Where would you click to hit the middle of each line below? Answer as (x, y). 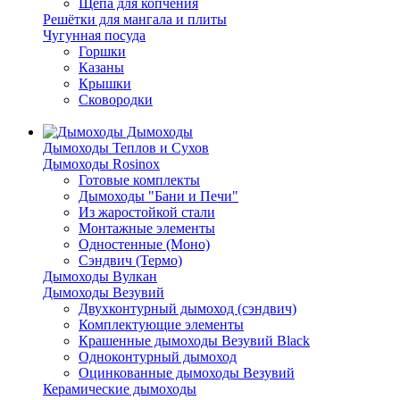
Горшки (102, 51)
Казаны (101, 67)
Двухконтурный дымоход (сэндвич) (187, 308)
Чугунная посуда (94, 35)
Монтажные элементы (147, 228)
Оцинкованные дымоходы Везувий (187, 373)
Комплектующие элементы (161, 325)
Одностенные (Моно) (144, 244)
